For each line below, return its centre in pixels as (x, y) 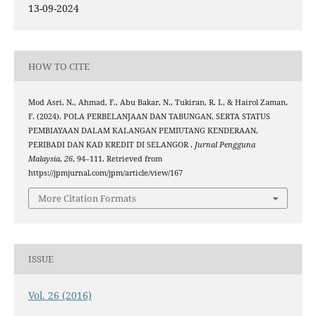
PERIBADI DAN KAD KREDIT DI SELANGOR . (111, 145)
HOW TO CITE (59, 66)
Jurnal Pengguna (225, 145)
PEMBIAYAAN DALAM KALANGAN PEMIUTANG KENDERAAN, (143, 131)
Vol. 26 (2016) (60, 295)
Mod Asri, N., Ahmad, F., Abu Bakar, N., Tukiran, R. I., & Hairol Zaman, (158, 103)
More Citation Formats (87, 198)
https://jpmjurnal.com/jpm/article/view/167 (105, 173)
